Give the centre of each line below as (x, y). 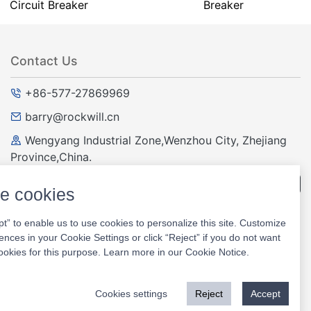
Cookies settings (131, 294)
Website (270, 237)
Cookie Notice (216, 252)
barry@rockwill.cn (72, 116)
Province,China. (51, 157)
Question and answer (155, 184)
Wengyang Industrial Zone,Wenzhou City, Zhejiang (154, 140)
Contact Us (44, 60)
